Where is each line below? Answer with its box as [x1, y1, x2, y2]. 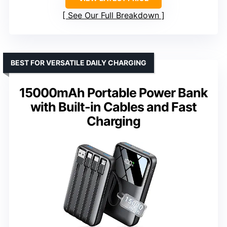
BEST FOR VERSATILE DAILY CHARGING [11, 58, 146, 67]
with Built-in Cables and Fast [30, 99, 197, 115]
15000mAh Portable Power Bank [19, 85, 208, 101]
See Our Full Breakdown [68, 10, 159, 21]
